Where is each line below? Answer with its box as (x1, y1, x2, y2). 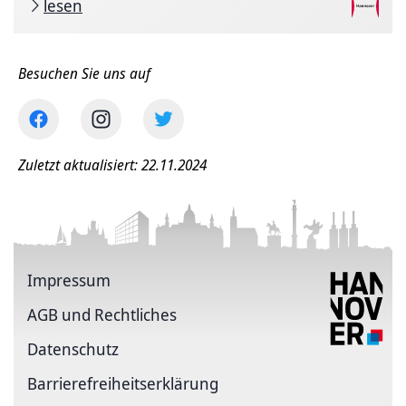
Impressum (27, 268, 111, 291)
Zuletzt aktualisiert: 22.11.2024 (18, 154, 207, 175)
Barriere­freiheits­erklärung (27, 372, 218, 394)
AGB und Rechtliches (27, 303, 177, 325)
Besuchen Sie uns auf (18, 63, 150, 83)
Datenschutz (27, 337, 119, 360)
